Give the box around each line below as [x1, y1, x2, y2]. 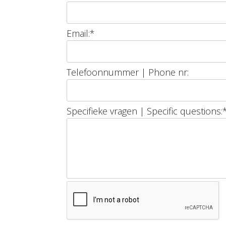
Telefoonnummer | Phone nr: [67, 66, 189, 78]
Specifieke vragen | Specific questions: [67, 105, 222, 117]
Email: [67, 27, 90, 39]
